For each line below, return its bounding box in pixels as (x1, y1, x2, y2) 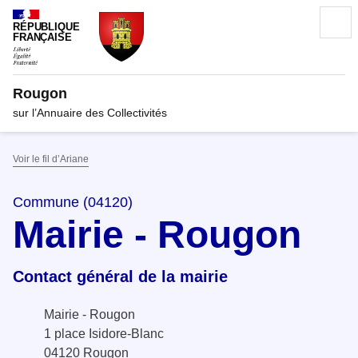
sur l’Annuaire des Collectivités (13, 105, 167, 119)
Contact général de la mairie (13, 267, 228, 285)
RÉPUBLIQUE (13, 22, 80, 33)
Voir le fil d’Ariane (13, 153, 89, 165)
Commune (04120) (13, 193, 133, 210)
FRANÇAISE (13, 32, 72, 43)
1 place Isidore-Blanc (44, 326, 164, 340)
